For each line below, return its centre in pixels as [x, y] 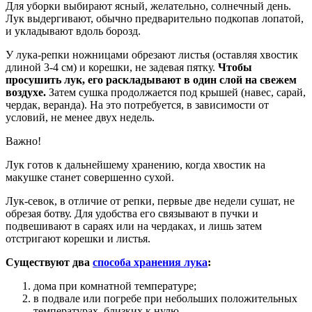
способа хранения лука [150, 262]
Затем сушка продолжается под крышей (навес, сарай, [176, 92]
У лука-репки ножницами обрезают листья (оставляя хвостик [152, 54]
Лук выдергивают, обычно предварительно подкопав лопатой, [155, 18]
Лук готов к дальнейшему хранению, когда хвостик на [135, 164]
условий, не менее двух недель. [80, 117]
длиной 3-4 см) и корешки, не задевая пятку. [112, 67]
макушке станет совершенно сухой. [90, 177]
